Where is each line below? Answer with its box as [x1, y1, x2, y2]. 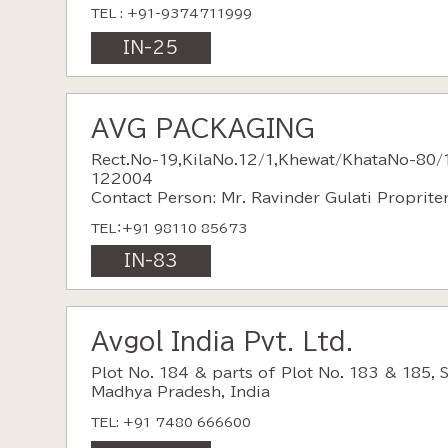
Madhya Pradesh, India [90, 385, 270, 400]
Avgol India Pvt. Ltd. [90, 329, 353, 354]
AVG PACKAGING [90, 116, 315, 141]
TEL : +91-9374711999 [90, 7, 252, 21]
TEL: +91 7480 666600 [90, 416, 251, 430]
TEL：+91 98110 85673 [90, 222, 247, 236]
